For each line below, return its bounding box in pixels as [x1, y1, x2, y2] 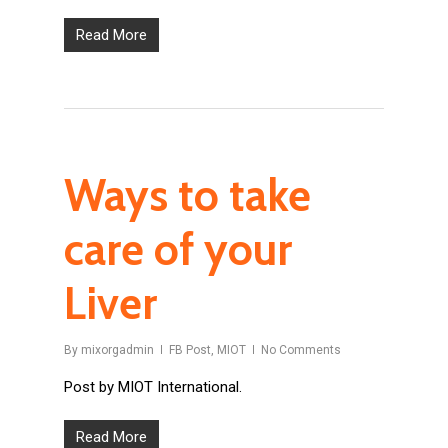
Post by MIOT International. [64, 378, 242, 397]
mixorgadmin [81, 343, 154, 358]
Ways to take [64, 169, 311, 223]
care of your [64, 223, 292, 277]
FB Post [169, 343, 211, 358]
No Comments [261, 343, 341, 358]
